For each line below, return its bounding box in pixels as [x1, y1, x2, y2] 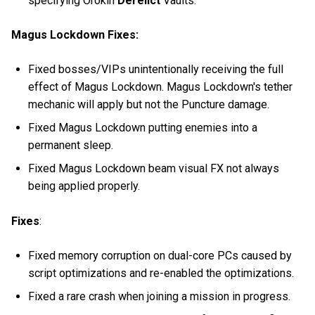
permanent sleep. [28, 139, 114, 153]
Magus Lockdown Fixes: [11, 28, 139, 42]
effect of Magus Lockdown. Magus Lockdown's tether [28, 80, 293, 94]
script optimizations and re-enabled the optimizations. [28, 266, 295, 280]
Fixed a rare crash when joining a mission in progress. [28, 289, 291, 303]
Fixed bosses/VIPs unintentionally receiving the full [28, 63, 284, 77]
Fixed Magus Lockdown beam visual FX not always [28, 162, 280, 176]
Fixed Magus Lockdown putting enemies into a [28, 121, 258, 135]
